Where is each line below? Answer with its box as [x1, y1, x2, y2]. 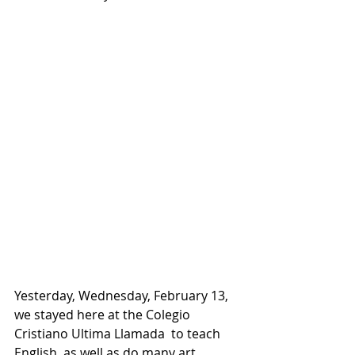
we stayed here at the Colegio [14, 306, 193, 323]
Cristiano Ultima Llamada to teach [14, 325, 223, 342]
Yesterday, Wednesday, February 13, [14, 287, 231, 304]
